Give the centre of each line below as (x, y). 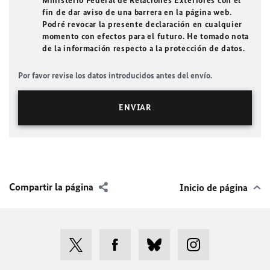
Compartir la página (51, 187)
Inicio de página (214, 187)
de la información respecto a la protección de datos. (144, 49)
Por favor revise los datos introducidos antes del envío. (115, 76)
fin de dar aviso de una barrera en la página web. (137, 12)
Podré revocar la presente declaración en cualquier (142, 24)
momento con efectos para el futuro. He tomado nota (146, 36)
